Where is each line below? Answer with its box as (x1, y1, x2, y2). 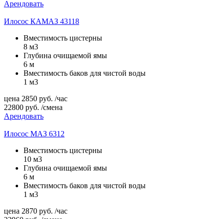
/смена (41, 103, 63, 111)
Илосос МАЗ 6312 (4, 129, 65, 138)
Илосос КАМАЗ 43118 (4, 17, 79, 25)
